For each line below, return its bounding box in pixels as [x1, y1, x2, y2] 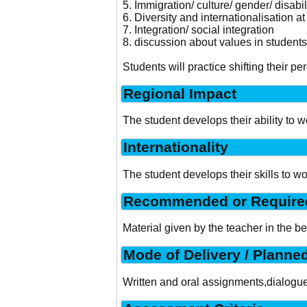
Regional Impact [123, 85, 236, 101]
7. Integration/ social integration [122, 23, 274, 36]
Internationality [123, 139, 228, 156]
